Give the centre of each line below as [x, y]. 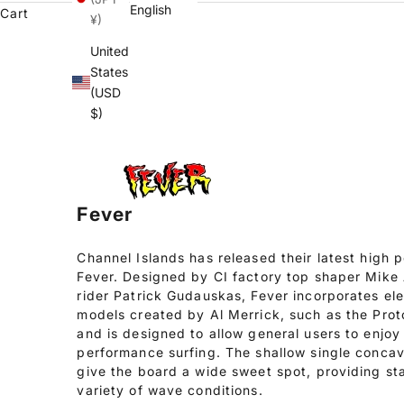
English [151, 10]
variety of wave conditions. [170, 390]
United [110, 51]
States [109, 72]
